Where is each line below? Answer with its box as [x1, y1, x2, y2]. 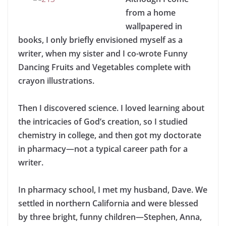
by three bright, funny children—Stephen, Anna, [18, 211, 202, 222]
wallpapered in [126, 21, 182, 32]
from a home [126, 7, 176, 18]
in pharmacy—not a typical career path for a [18, 143, 188, 154]
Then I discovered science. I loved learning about [18, 102, 204, 114]
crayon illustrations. [18, 75, 94, 86]
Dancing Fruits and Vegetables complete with [18, 62, 191, 73]
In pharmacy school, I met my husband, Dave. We [18, 184, 207, 195]
